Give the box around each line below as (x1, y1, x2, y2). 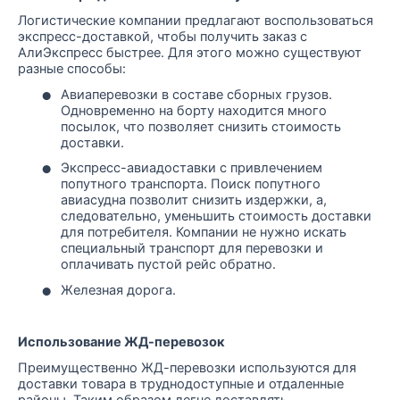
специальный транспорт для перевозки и (61, 240, 323, 257)
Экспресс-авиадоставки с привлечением (61, 160, 322, 177)
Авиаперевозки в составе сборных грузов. (61, 86, 332, 103)
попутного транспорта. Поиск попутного (61, 176, 321, 193)
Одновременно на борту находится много (61, 102, 327, 119)
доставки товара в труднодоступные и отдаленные (18, 375, 344, 392)
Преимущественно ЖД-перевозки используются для (18, 359, 356, 376)
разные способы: (18, 61, 126, 78)
